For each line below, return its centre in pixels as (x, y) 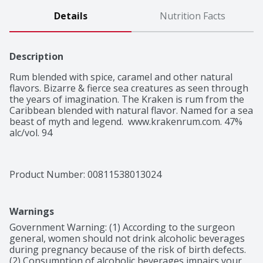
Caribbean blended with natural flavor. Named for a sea (131, 111)
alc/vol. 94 (31, 133)
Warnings (32, 212)
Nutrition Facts (193, 16)
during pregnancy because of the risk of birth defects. (128, 250)
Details (70, 16)
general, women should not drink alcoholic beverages (127, 239)
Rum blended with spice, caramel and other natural (121, 77)
